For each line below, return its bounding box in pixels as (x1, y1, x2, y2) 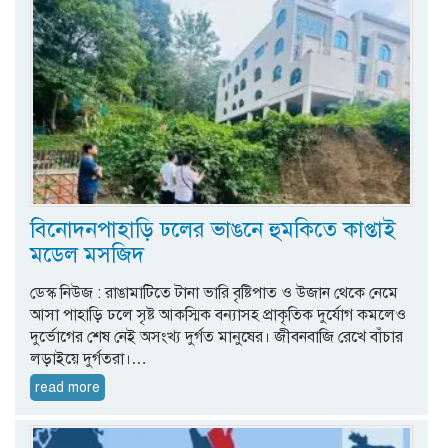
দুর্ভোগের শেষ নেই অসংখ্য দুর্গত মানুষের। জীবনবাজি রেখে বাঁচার (30, 326, 403, 347)
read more (35, 378, 100, 396)
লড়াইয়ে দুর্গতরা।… (30, 348, 147, 369)
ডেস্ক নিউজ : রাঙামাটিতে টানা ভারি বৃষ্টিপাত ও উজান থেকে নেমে (30, 282, 398, 303)
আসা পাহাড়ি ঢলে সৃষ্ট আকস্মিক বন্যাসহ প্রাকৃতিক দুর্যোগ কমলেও (30, 304, 406, 325)
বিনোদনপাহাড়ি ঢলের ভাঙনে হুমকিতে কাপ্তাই (30, 215, 396, 243)
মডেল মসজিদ (30, 240, 144, 268)
